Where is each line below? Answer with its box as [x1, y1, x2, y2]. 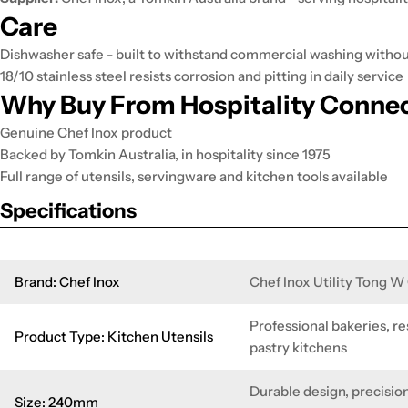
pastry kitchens [250, 339, 347, 356]
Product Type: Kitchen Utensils [15, 328, 213, 345]
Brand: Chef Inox [15, 273, 120, 291]
